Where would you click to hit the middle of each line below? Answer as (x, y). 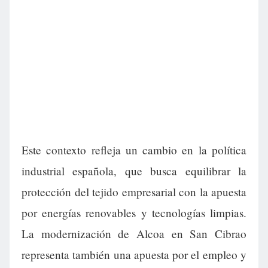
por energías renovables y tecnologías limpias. (134, 213)
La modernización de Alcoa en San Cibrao (134, 234)
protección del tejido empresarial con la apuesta (134, 192)
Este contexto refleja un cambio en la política (134, 150)
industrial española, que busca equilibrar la (134, 171)
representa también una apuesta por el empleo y (134, 255)
